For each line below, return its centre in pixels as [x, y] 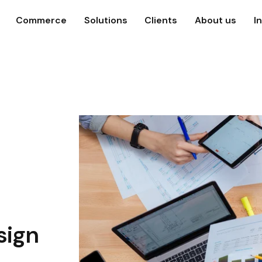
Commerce [42, 20]
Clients [161, 20]
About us [215, 20]
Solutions [106, 20]
